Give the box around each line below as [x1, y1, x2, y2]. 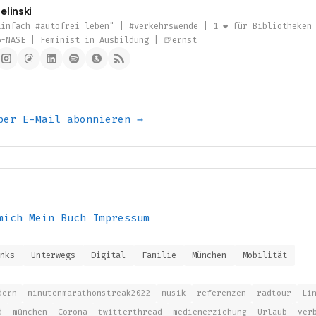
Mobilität [242, 250, 287, 260]
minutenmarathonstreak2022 [28, 288, 151, 298]
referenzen [197, 288, 246, 298]
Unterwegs [30, 250, 75, 260]
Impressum [92, 211, 150, 224]
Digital [91, 250, 126, 260]
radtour [257, 288, 291, 298]
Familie [141, 250, 176, 260]
